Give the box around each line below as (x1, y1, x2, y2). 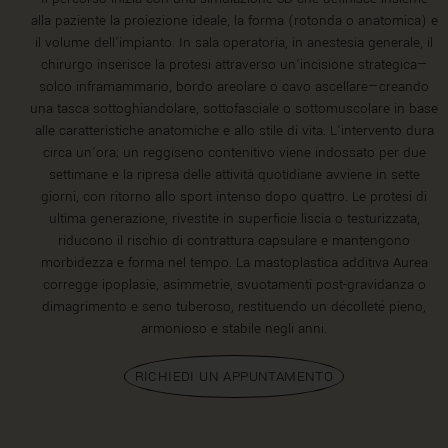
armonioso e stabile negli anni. (141, 319, 327, 339)
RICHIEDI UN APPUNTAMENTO (134, 366, 334, 386)
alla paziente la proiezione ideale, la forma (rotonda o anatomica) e (30, 11, 438, 31)
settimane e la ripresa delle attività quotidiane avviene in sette (48, 165, 420, 185)
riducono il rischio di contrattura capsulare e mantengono (58, 231, 410, 251)
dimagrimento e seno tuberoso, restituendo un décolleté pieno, (42, 297, 426, 317)
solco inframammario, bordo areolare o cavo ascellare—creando (39, 77, 429, 97)
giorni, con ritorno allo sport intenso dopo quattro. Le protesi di (41, 187, 427, 207)
